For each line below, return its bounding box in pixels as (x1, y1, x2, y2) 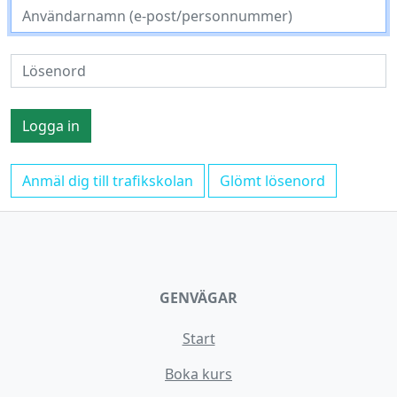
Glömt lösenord (220, 171, 325, 191)
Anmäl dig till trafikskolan (22, 171, 193, 191)
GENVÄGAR (160, 288, 237, 307)
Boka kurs (165, 364, 232, 384)
